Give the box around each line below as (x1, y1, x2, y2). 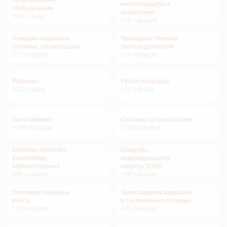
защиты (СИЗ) (121, 163, 161, 170)
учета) (12, 197, 30, 204)
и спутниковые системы (121, 197, 191, 204)
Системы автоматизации (121, 116, 193, 123)
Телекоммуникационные (121, 189, 192, 196)
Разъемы (12, 78, 39, 85)
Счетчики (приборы (12, 189, 70, 196)
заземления (121, 9, 155, 16)
